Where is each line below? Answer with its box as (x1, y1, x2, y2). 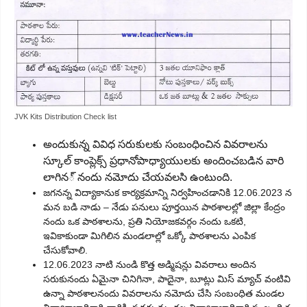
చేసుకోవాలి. (43, 245, 88, 256)
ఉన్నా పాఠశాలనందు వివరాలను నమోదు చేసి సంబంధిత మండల (43, 288, 284, 299)
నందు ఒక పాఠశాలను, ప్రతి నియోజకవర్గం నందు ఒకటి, (43, 216, 246, 228)
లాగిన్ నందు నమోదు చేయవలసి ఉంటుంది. (43, 171, 232, 184)
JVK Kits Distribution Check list (14, 112, 116, 121)
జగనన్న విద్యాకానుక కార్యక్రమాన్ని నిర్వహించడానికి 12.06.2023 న (43, 187, 292, 199)
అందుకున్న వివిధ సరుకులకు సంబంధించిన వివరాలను (43, 138, 268, 151)
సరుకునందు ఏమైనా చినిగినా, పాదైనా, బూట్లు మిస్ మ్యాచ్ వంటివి (43, 273, 291, 285)
